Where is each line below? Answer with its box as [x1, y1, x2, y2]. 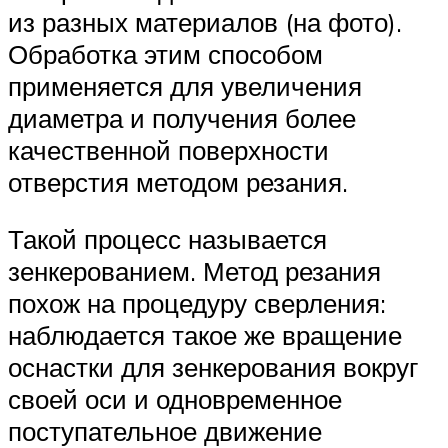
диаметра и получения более [8, 101, 356, 134]
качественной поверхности [8, 133, 329, 166]
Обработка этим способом [8, 37, 323, 70]
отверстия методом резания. [8, 165, 348, 198]
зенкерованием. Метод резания [8, 255, 381, 288]
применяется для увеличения [8, 69, 362, 102]
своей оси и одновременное [8, 383, 342, 416]
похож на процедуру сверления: [8, 287, 386, 320]
